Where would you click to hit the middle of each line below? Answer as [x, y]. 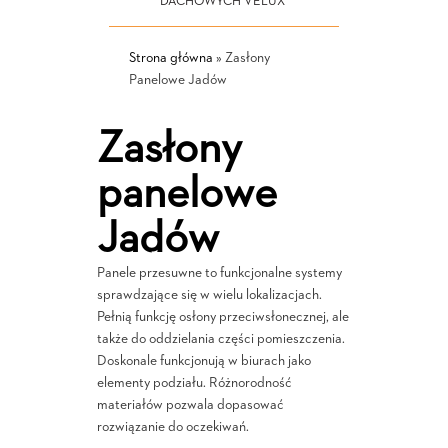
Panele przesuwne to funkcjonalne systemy [219, 273]
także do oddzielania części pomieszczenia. [220, 339]
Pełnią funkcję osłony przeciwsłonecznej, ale [222, 317]
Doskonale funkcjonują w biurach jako [203, 361]
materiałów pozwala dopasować [190, 405]
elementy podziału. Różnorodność [194, 383]
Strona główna [171, 58]
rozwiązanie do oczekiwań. [172, 427]
